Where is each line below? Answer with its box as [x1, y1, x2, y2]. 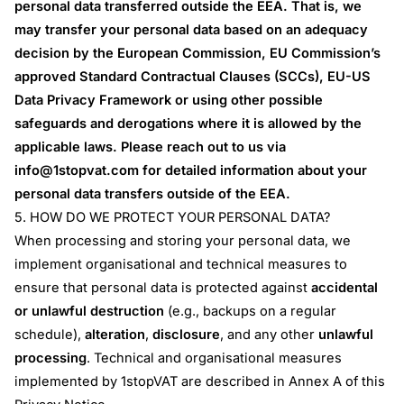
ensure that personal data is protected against [14, 279, 312, 296]
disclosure [152, 326, 221, 343]
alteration [85, 326, 146, 343]
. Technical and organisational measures [87, 349, 343, 366]
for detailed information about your [142, 161, 368, 179]
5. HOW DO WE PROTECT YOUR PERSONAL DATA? [14, 208, 331, 225]
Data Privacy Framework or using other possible [14, 91, 324, 108]
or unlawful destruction [14, 302, 169, 319]
